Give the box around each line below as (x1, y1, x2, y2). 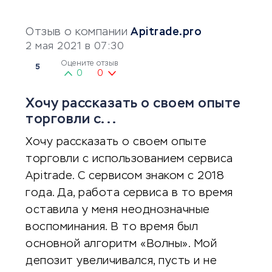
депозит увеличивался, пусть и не (25, 256, 217, 267)
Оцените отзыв (61, 60, 118, 67)
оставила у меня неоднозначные (25, 205, 210, 216)
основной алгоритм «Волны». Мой (25, 239, 217, 250)
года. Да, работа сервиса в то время (25, 188, 233, 199)
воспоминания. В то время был (25, 222, 198, 233)
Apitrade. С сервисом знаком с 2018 (25, 171, 224, 182)
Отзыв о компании (25, 27, 127, 38)
